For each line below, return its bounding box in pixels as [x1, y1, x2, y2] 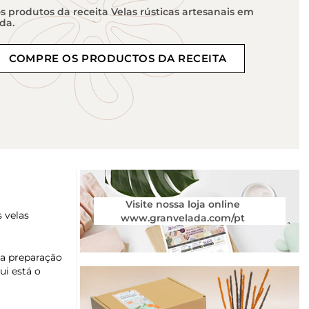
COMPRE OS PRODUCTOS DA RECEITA [9, 52, 227, 66]
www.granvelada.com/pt [121, 212, 245, 225]
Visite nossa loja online [126, 198, 240, 211]
